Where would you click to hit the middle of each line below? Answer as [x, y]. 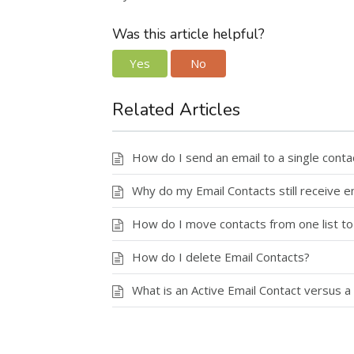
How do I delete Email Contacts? [221, 256]
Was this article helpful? [188, 34]
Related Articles [176, 109]
